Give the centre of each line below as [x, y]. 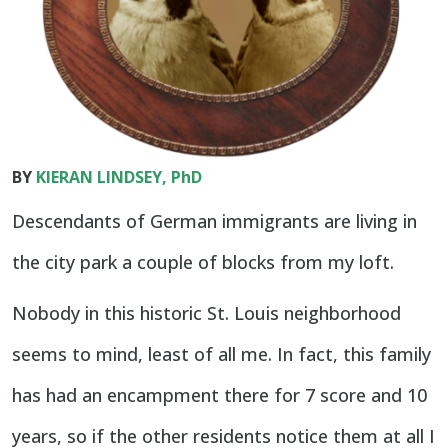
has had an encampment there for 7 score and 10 [219, 395]
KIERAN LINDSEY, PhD [119, 177]
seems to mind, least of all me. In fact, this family [221, 354]
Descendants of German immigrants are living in [214, 221]
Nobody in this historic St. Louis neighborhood [206, 313]
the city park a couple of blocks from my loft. [203, 262]
